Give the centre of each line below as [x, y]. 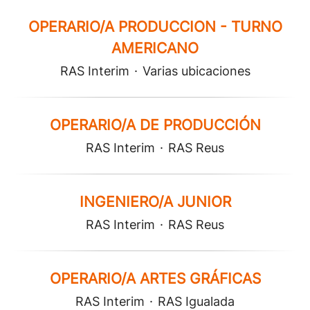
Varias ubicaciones [196, 71]
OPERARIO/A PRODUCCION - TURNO [155, 27]
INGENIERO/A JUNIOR [155, 202]
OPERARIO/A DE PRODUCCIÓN [155, 125]
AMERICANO [155, 48]
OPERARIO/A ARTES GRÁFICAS [155, 279]
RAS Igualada [196, 301]
